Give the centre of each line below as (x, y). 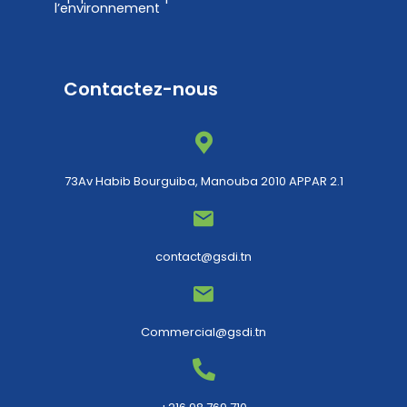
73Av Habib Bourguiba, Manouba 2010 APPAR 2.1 (203, 182)
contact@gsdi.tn (203, 257)
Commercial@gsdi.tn (203, 333)
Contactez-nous (141, 89)
